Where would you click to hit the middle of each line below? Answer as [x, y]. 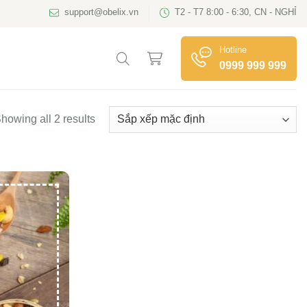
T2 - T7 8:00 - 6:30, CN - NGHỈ [235, 12]
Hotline [233, 49]
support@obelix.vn [101, 12]
